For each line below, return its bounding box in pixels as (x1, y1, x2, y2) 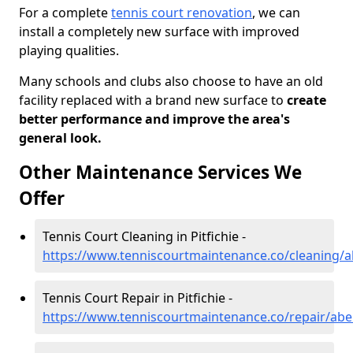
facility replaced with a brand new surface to (19, 91, 284, 109)
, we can (252, 4, 300, 21)
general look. (19, 129, 102, 147)
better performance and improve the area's (19, 110, 290, 128)
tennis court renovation (111, 4, 252, 21)
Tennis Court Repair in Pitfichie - (43, 289, 232, 307)
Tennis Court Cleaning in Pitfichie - (43, 228, 246, 245)
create (284, 91, 326, 109)
